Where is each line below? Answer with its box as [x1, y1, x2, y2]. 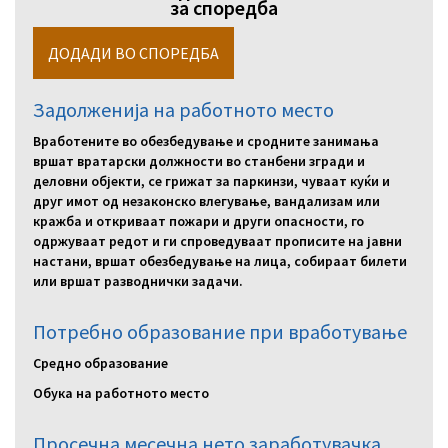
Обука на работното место [33, 383, 209, 402]
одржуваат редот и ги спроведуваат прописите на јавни [33, 231, 402, 250]
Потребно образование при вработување [33, 318, 407, 344]
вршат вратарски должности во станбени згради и [33, 151, 365, 170]
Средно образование [33, 353, 168, 372]
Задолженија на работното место [33, 96, 334, 122]
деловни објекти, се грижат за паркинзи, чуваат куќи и [33, 171, 390, 190]
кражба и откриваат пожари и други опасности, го [33, 211, 364, 230]
